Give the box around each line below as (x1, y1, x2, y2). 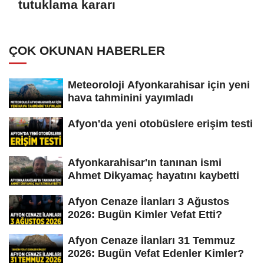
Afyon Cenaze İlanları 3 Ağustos (68, 195, 229, 207)
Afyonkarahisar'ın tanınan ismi (68, 156, 222, 169)
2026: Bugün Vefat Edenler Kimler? (68, 247, 244, 259)
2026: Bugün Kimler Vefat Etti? (68, 208, 222, 220)
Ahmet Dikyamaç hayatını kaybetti (68, 169, 239, 181)
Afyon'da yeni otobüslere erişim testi (68, 118, 253, 130)
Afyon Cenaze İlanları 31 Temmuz (68, 234, 235, 246)
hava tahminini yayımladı (68, 92, 193, 104)
